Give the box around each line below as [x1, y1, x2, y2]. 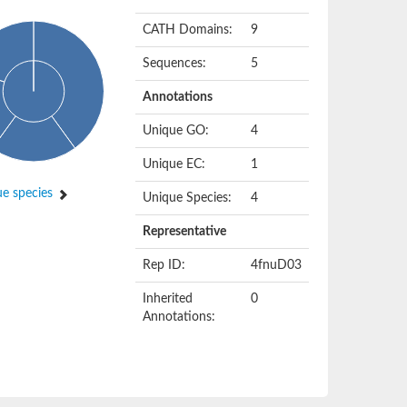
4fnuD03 [251, 259, 303, 272]
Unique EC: [143, 158, 206, 171]
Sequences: [143, 57, 207, 70]
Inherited [143, 293, 194, 305]
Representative [143, 225, 227, 238]
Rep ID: [143, 259, 186, 272]
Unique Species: [143, 192, 233, 204]
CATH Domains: [143, 24, 233, 36]
